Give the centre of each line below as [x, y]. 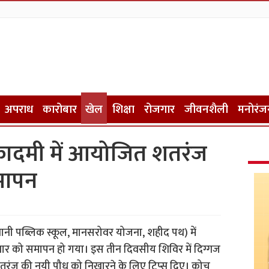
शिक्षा [123, 110]
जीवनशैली [206, 110]
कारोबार [59, 110]
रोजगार [159, 110]
